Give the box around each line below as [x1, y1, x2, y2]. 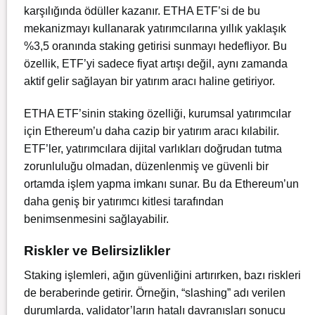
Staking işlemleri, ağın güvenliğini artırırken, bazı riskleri [24, 269, 301, 281]
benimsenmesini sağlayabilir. [24, 213, 169, 226]
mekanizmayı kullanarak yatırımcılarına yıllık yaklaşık [24, 22, 286, 35]
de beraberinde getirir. [24, 286, 133, 299]
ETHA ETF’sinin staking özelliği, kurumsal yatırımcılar [24, 108, 291, 120]
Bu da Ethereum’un [202, 178, 299, 191]
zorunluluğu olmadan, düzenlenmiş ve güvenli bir [24, 160, 269, 173]
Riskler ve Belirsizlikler [24, 243, 170, 258]
